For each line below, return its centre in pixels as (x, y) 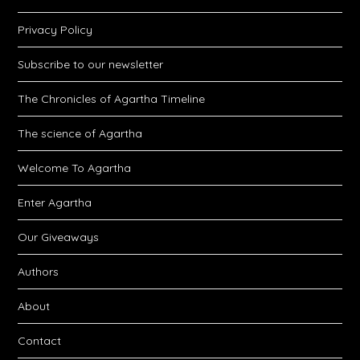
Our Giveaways (59, 237)
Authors (39, 272)
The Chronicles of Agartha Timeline (112, 99)
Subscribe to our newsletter (91, 64)
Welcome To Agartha (75, 168)
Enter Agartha (55, 202)
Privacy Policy (55, 30)
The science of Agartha (80, 133)
